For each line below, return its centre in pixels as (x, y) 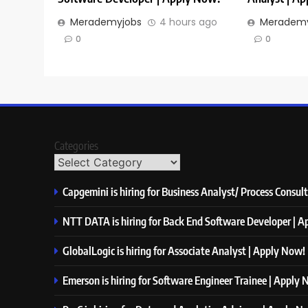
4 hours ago (188, 22)
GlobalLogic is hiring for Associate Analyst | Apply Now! (184, 251)
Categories (76, 146)
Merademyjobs (106, 22)
